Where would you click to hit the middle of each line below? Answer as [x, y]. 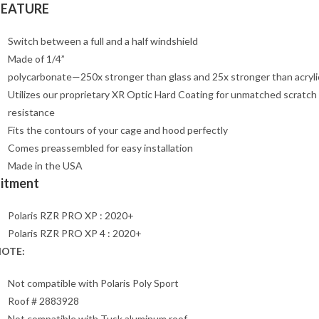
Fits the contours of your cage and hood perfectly [118, 130]
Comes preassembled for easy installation [100, 148]
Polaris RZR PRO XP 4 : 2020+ [75, 234]
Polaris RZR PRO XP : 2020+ [71, 216]
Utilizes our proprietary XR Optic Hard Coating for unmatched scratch [162, 95]
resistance [31, 113]
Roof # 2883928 [43, 301]
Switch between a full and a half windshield [103, 41]
